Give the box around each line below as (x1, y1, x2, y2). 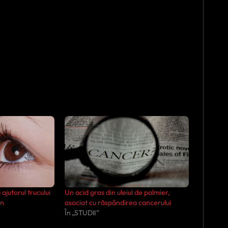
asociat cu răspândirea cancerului (65, 197, 171, 207)
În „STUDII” (65, 208, 99, 217)
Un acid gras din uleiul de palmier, (65, 187, 170, 197)
